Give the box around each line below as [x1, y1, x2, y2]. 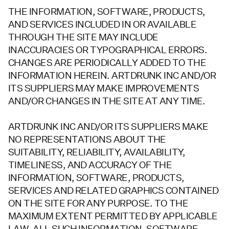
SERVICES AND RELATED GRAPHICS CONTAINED [8, 185, 219, 196]
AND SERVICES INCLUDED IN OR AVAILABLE [8, 19, 197, 30]
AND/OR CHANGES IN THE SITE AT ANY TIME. [8, 96, 205, 107]
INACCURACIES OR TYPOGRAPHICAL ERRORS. [8, 44, 208, 56]
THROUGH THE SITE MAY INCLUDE [8, 32, 158, 43]
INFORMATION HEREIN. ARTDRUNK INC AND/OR [8, 70, 216, 81]
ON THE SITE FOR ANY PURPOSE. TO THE [8, 198, 189, 209]
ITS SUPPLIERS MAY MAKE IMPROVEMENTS [8, 83, 199, 94]
